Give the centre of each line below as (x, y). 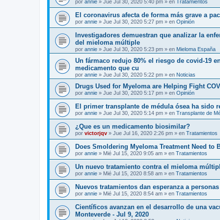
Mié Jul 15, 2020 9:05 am (133, 153)
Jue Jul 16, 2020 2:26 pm (143, 133)
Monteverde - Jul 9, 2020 (112, 214)
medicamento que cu (107, 68)
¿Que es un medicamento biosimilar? (133, 126)
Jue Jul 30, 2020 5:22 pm (133, 75)
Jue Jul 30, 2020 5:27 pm (133, 22)
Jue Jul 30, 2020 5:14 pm (133, 113)
